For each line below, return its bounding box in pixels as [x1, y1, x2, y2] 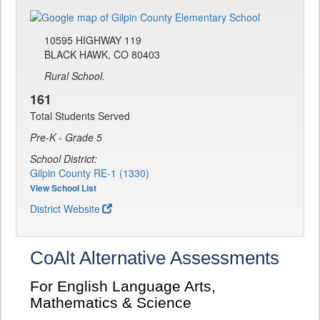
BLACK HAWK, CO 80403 [44, 47, 160, 62]
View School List [30, 181, 96, 195]
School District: [30, 151, 97, 166]
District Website [30, 201, 100, 216]
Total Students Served [30, 109, 130, 124]
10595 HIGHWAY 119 [44, 33, 141, 48]
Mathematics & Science [30, 294, 191, 312]
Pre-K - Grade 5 [30, 130, 102, 145]
